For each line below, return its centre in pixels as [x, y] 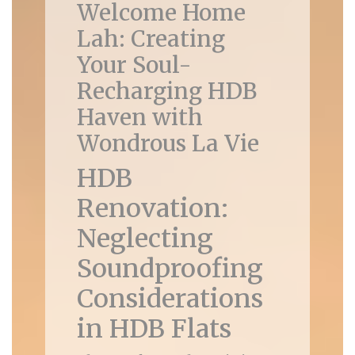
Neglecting [145, 239]
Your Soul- [134, 65]
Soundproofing [170, 269]
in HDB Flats [154, 329]
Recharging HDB [166, 91]
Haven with [139, 117]
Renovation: [152, 208]
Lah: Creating [151, 39]
